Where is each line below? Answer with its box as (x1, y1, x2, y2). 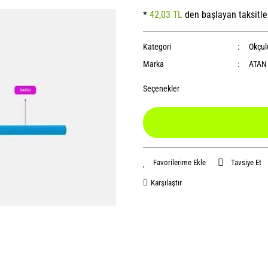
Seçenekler (143, 84, 179, 93)
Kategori (143, 42, 171, 51)
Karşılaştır (151, 178, 182, 187)
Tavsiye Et (231, 158, 261, 167)
